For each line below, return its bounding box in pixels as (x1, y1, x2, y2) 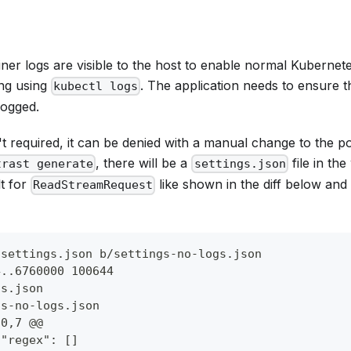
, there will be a (96, 155, 192, 172)
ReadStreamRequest (33, 178, 154, 193)
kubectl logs (53, 79, 139, 94)
